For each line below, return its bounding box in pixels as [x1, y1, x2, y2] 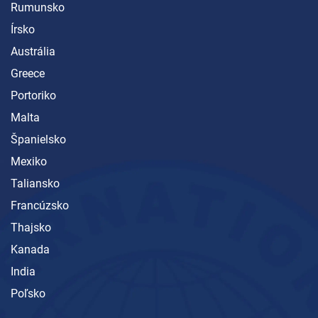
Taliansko [11, 176, 60, 190]
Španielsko [11, 132, 66, 146]
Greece [11, 66, 45, 80]
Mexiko [11, 154, 47, 168]
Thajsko [11, 220, 51, 234]
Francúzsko [11, 198, 69, 212]
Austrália [11, 44, 55, 58]
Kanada [11, 242, 50, 256]
